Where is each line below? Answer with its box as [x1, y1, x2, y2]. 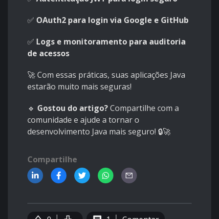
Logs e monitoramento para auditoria [36, 36, 186, 47]
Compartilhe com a [108, 103, 179, 114]
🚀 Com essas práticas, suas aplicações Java [27, 69, 185, 81]
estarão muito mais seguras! [27, 81, 131, 92]
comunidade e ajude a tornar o [27, 114, 139, 126]
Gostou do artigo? [37, 103, 108, 114]
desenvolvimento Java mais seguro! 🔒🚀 [27, 126, 171, 137]
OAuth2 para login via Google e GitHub [36, 15, 189, 26]
